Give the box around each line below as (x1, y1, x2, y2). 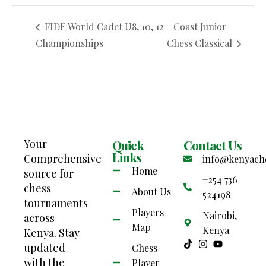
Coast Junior (173, 20, 227, 33)
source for (24, 166, 74, 180)
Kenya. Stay (24, 225, 80, 240)
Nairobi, (202, 208, 237, 221)
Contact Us (183, 137, 242, 153)
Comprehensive (24, 151, 102, 166)
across (24, 210, 55, 225)
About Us (131, 185, 171, 198)
